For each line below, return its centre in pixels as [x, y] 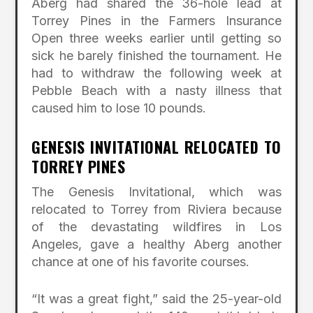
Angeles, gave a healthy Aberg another [156, 244]
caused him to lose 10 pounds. [119, 108]
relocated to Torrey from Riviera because [156, 209]
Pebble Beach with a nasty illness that [156, 90]
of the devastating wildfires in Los [156, 226]
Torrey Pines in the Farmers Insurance [156, 20]
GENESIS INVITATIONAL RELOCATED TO [156, 146]
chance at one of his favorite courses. [141, 261]
